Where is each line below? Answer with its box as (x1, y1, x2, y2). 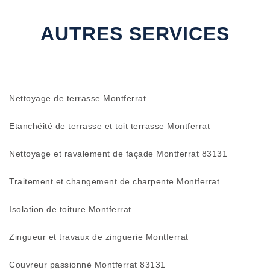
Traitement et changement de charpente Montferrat (9, 177, 219, 186)
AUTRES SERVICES (40, 23, 230, 45)
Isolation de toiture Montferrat (9, 204, 131, 214)
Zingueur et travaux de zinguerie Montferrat (9, 232, 189, 242)
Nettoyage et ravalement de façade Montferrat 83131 (9, 149, 227, 159)
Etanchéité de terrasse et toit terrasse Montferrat (9, 121, 210, 131)
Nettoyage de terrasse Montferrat (9, 93, 146, 103)
